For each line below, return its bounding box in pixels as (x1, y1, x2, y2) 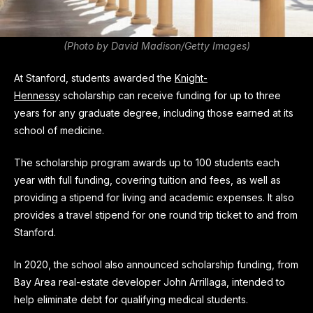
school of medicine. (14, 124, 104, 136)
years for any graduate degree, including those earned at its (14, 106, 293, 119)
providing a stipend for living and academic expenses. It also (14, 191, 294, 203)
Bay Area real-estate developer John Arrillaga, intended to (14, 275, 285, 288)
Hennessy (14, 89, 60, 101)
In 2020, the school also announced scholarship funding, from (14, 258, 298, 270)
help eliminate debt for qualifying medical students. (14, 293, 248, 305)
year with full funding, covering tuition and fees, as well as (14, 173, 281, 186)
